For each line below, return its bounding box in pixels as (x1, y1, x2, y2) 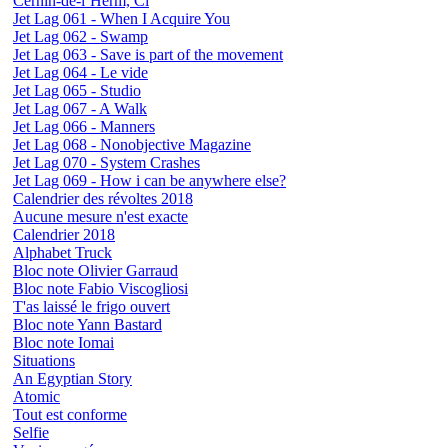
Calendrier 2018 (13, 226, 115, 244)
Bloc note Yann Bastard (13, 316, 162, 334)
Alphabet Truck (13, 244, 112, 262)
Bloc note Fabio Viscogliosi (13, 280, 188, 298)
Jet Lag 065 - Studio (13, 82, 141, 100)
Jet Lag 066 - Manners (13, 118, 155, 136)
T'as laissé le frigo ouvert (13, 298, 170, 316)
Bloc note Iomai (13, 334, 114, 352)
